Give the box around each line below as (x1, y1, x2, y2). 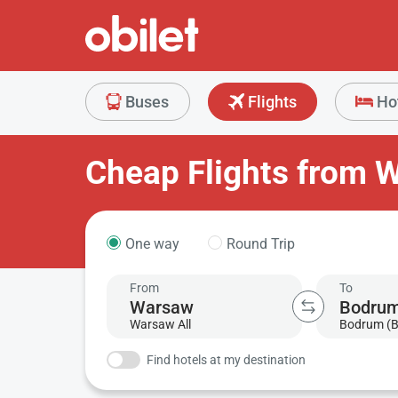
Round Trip (226, 235, 295, 252)
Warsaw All (130, 316, 191, 331)
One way (124, 235, 179, 252)
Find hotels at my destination (147, 352, 306, 367)
